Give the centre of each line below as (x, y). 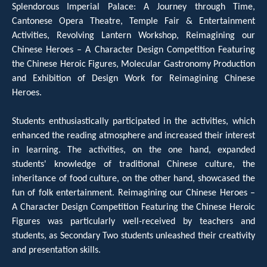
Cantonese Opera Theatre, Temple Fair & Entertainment (133, 21)
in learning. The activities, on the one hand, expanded (133, 150)
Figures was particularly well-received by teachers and (133, 221)
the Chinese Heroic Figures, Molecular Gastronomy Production (133, 64)
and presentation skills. (56, 250)
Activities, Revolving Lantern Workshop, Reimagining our (133, 35)
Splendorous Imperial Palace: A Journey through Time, (133, 7)
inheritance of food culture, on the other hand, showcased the (133, 178)
